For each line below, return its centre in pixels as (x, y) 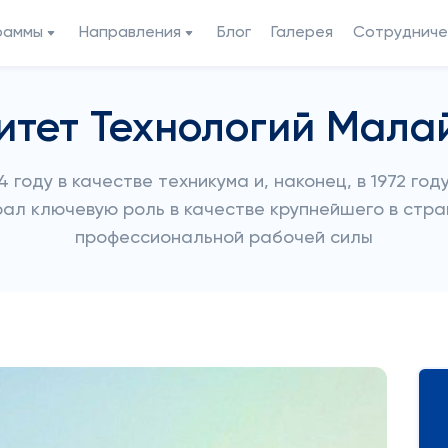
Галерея (302, 32)
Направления (130, 32)
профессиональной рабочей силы (224, 238)
